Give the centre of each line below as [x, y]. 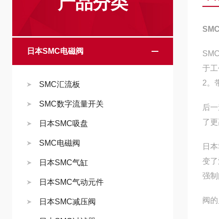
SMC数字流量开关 [71, 104]
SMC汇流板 [60, 84]
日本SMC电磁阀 [55, 51]
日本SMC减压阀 [67, 202]
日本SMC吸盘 [64, 123]
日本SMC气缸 [64, 163]
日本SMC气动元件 [71, 182]
